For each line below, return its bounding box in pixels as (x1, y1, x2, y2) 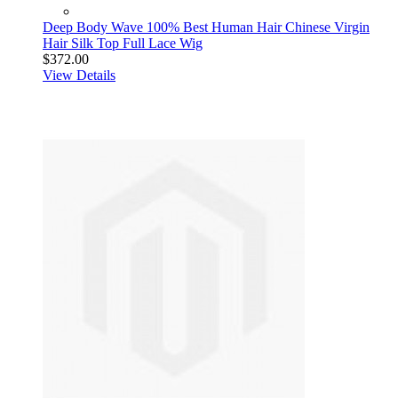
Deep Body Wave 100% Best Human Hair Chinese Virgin (43, 20, 370, 35)
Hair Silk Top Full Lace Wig (43, 36, 203, 51)
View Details (43, 68, 115, 83)
